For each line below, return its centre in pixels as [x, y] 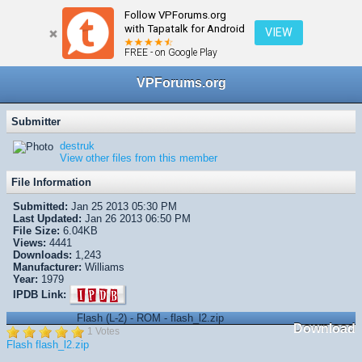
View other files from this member [139, 158]
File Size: [36, 231]
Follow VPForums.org [175, 15]
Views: [29, 243]
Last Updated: [47, 219]
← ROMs [28, 17]
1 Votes [103, 331]
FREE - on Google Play [171, 53]
